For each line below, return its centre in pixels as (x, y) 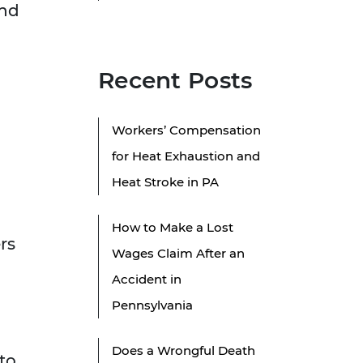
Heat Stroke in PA (165, 182)
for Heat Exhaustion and (186, 156)
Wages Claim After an (178, 254)
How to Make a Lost (173, 228)
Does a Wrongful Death (184, 351)
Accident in (147, 280)
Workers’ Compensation (186, 130)
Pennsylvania (152, 305)
